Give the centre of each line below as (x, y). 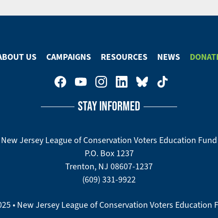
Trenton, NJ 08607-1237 (109, 166)
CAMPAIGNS (69, 57)
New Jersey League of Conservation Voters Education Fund (109, 140)
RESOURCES (124, 57)
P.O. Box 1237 (109, 153)
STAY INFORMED (109, 106)
